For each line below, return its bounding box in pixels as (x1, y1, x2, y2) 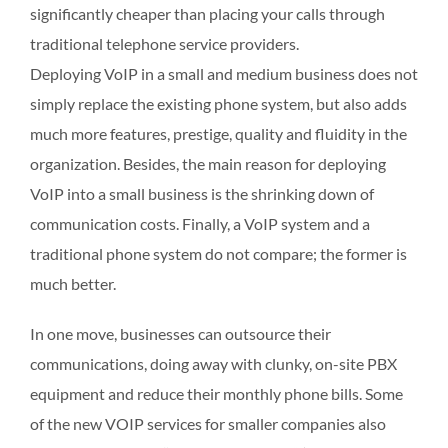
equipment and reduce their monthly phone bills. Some (30, 384, 403, 404)
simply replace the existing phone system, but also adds (30, 94, 407, 114)
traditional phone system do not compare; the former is (30, 244, 407, 264)
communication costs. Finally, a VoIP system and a (30, 214, 370, 234)
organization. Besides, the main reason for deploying (30, 154, 386, 174)
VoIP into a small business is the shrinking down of (30, 184, 374, 204)
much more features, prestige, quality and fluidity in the (30, 124, 407, 144)
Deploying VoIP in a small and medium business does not (30, 64, 418, 84)
